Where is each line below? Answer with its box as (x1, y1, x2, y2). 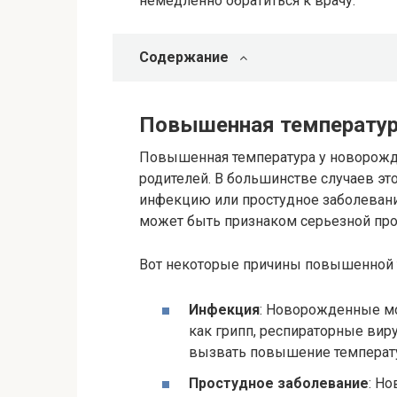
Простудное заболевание (189, 375, 369, 393)
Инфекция (189, 301, 260, 319)
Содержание (139, 48, 229, 66)
